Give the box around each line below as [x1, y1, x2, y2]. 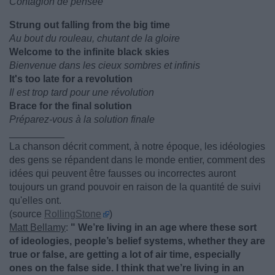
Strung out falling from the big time [9, 20, 170, 30]
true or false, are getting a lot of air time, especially [9, 249, 241, 260]
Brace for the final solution [9, 101, 132, 111]
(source [9, 209, 44, 219]
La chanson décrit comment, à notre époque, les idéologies [9, 141, 265, 152]
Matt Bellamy [9, 222, 66, 233]
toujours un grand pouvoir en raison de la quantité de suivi [9, 182, 261, 192]
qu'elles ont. [9, 195, 61, 206]
